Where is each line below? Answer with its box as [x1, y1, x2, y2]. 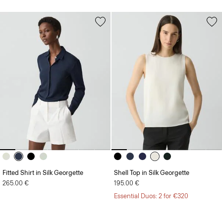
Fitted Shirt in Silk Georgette [2, 153, 83, 161]
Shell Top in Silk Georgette [114, 153, 189, 161]
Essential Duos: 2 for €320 [114, 176, 188, 184]
